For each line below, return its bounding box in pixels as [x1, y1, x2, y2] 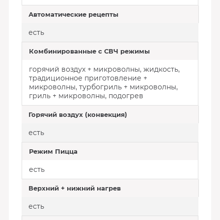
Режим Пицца [28, 147, 78, 155]
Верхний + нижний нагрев [28, 184, 121, 192]
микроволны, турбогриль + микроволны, [28, 82, 178, 91]
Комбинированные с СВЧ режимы [28, 47, 150, 55]
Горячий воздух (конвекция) [28, 110, 127, 118]
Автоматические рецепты [28, 10, 118, 18]
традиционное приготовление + [28, 74, 147, 82]
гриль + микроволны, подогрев [28, 91, 143, 100]
